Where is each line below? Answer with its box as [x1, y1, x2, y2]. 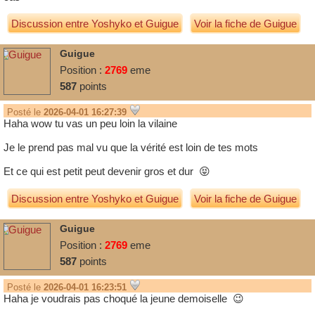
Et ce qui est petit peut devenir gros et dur [4, 165, 199, 177]
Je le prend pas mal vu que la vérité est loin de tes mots [4, 141, 258, 153]
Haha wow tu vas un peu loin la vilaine [4, 117, 177, 129]
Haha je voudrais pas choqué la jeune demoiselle [4, 292, 233, 304]
